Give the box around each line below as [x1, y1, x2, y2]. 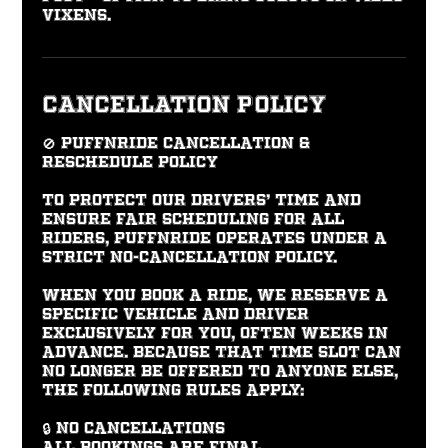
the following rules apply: [42, 382, 306, 399]
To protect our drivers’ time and [42, 192, 362, 209]
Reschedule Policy [42, 154, 219, 171]
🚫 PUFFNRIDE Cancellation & [42, 135, 311, 152]
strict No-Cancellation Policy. [42, 249, 338, 266]
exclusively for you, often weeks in [42, 325, 389, 342]
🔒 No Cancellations [42, 420, 226, 437]
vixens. [42, 7, 112, 24]
